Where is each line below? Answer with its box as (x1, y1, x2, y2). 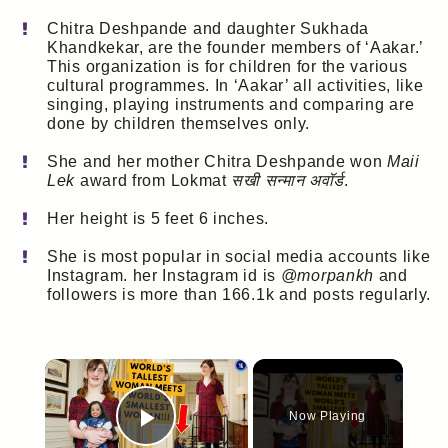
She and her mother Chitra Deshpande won (47, 152, 387, 170)
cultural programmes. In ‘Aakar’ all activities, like (47, 76, 424, 94)
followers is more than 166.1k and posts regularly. (47, 286, 432, 304)
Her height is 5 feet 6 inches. (47, 210, 269, 228)
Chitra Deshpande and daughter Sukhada (47, 19, 369, 37)
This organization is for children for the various (47, 57, 408, 75)
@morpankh (280, 267, 375, 285)
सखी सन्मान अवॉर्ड (231, 171, 345, 189)
